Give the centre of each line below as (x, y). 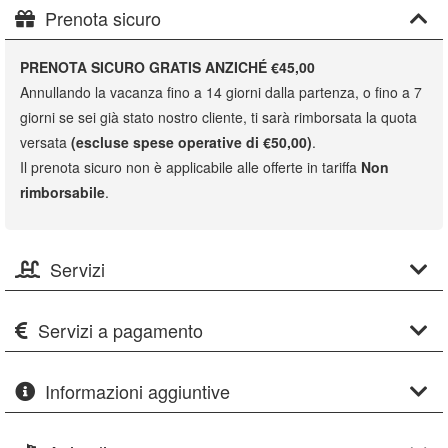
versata (45, 142)
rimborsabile (62, 192)
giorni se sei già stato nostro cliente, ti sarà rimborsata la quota (218, 117)
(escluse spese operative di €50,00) (191, 142)
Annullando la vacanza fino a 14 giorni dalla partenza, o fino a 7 (221, 92)
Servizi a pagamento (120, 330)
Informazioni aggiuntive (137, 391)
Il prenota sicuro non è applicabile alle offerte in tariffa (190, 167)
